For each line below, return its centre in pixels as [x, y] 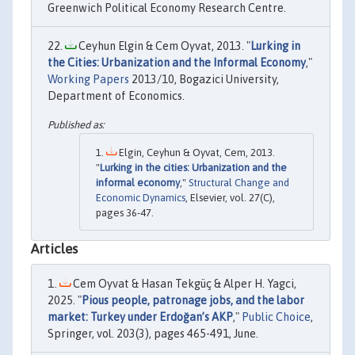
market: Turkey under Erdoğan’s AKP [140, 317]
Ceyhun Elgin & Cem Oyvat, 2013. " [163, 46]
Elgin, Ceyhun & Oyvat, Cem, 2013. [196, 152]
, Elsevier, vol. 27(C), [230, 197]
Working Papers [88, 80]
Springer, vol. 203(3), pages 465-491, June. [153, 333]
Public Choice [276, 317]
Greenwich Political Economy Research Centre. [167, 8]
